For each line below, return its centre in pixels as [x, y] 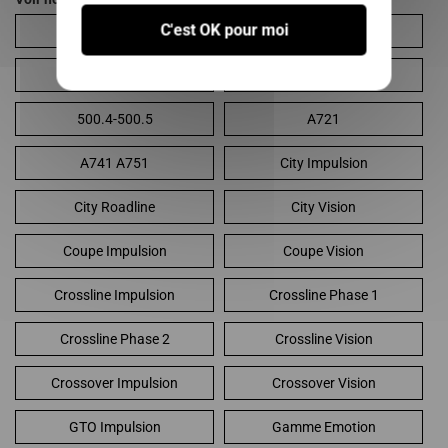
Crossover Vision [323, 383]
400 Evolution [114, 31]
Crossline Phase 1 [323, 295]
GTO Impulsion [114, 427]
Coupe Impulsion [114, 251]
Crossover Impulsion [114, 383]
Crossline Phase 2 [114, 339]
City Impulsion [323, 163]
